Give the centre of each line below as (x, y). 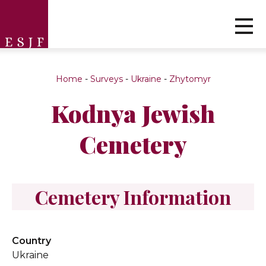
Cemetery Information (133, 197)
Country (31, 241)
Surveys (106, 79)
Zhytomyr (190, 79)
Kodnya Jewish (133, 113)
